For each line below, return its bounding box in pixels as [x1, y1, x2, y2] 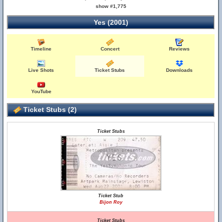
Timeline [31, 46, 52, 52]
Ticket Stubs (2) [21, 106, 77, 113]
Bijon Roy [99, 200, 122, 205]
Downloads [166, 67, 193, 73]
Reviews [169, 46, 190, 52]
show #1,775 [95, 3, 126, 9]
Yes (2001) [93, 18, 128, 26]
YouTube [31, 89, 52, 94]
